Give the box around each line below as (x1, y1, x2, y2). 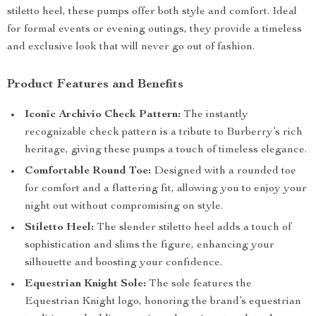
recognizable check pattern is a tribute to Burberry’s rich (25, 127, 303, 138)
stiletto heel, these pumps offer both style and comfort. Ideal (7, 6, 297, 18)
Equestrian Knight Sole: (25, 279, 146, 290)
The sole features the (146, 279, 252, 290)
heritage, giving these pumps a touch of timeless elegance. (25, 145, 307, 156)
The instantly (181, 109, 248, 121)
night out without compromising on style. (25, 201, 223, 212)
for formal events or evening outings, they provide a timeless (7, 24, 302, 35)
